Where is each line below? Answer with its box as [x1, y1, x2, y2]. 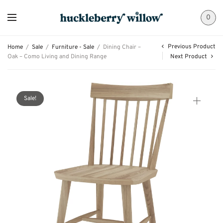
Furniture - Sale [52, 43, 94, 51]
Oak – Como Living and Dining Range [7, 53, 107, 61]
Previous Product [168, 43, 216, 51]
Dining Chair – [102, 43, 141, 51]
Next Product [170, 53, 207, 61]
